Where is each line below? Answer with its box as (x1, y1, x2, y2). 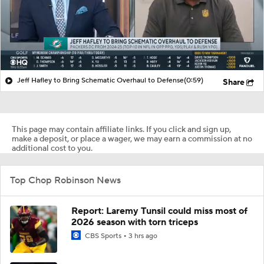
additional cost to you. (12, 143, 93, 154)
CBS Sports (83, 231, 123, 240)
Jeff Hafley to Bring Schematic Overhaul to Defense (17, 75, 184, 85)
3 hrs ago (128, 231, 157, 240)
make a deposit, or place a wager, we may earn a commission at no (12, 133, 252, 144)
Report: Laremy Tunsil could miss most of (71, 204, 247, 217)
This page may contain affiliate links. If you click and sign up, (12, 124, 231, 135)
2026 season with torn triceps (71, 216, 198, 228)
